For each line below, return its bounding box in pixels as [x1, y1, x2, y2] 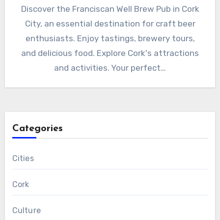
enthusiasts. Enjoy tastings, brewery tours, [25, 33, 195, 44]
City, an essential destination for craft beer [25, 19, 195, 29]
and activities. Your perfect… [54, 63, 166, 73]
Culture [12, 206, 41, 216]
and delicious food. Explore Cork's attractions [21, 48, 199, 58]
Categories [12, 124, 63, 134]
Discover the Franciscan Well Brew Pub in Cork [21, 4, 199, 14]
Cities [12, 154, 34, 164]
